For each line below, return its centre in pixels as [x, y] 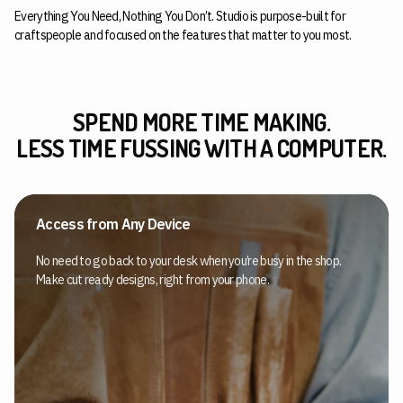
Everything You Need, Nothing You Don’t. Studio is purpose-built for [180, 16]
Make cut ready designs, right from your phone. [152, 280]
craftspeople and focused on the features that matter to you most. [183, 35]
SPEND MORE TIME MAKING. [201, 122]
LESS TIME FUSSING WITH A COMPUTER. [201, 148]
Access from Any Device [113, 224]
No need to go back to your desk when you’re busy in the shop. [189, 261]
